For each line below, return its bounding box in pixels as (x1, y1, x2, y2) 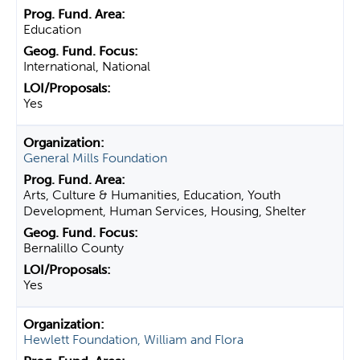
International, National (23, 59, 150, 74)
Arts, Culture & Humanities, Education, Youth (23, 187, 280, 202)
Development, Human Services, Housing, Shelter (23, 203, 306, 219)
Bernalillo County (23, 240, 124, 256)
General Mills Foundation (23, 150, 167, 166)
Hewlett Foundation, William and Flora (23, 332, 243, 347)
